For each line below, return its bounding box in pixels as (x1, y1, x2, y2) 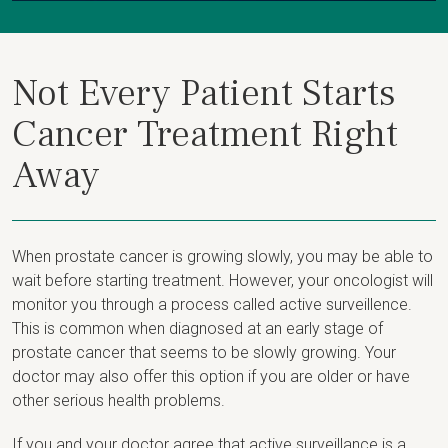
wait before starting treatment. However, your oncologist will (12, 271, 433, 291)
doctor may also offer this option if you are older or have (12, 367, 410, 387)
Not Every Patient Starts (12, 69, 396, 119)
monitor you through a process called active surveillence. (12, 295, 412, 315)
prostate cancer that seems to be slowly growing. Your (12, 343, 396, 363)
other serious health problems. (12, 391, 225, 411)
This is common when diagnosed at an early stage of (12, 319, 383, 339)
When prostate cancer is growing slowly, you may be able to (12, 247, 433, 267)
